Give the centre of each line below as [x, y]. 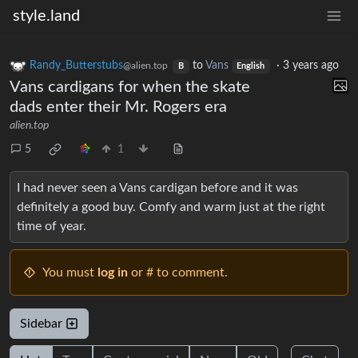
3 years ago [311, 66]
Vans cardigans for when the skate [130, 88]
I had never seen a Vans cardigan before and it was [157, 188]
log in [113, 273]
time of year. [52, 227]
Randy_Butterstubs [76, 66]
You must [70, 273]
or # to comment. [178, 273]
